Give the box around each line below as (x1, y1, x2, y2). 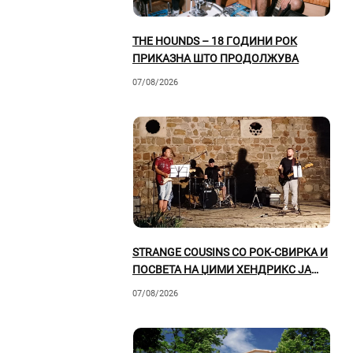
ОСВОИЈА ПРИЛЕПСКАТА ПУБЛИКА (132, 280, 318, 293)
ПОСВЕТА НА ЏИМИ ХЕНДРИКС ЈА (132, 262, 311, 276)
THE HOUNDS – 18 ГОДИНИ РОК (132, 34, 297, 47)
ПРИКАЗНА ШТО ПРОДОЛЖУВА (132, 51, 299, 65)
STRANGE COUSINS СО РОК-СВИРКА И (132, 245, 328, 258)
